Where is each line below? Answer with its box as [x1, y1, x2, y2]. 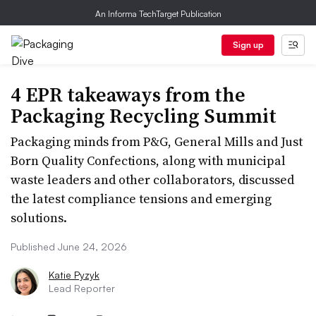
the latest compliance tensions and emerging [11, 190, 272, 207]
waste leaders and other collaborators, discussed [11, 171, 294, 188]
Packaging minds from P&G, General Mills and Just [11, 133, 303, 150]
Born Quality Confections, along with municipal [11, 152, 286, 169]
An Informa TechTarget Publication [95, 8, 221, 19]
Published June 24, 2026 [11, 241, 127, 253]
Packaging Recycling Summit [11, 102, 276, 129]
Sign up [232, 39, 264, 50]
